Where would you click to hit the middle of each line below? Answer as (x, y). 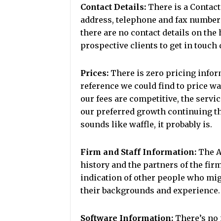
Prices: (94, 73)
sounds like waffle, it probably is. (146, 124)
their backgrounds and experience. (150, 190)
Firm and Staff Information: (138, 152)
